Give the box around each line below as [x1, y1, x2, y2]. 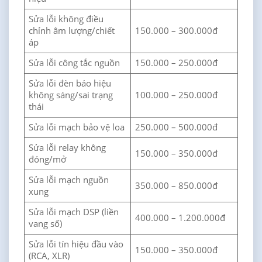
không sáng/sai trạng [29, 88, 113, 101]
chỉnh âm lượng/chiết [29, 24, 115, 37]
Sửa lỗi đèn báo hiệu [29, 77, 112, 89]
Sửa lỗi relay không [29, 141, 106, 154]
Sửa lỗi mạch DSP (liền [29, 205, 119, 218]
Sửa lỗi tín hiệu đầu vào [29, 237, 124, 250]
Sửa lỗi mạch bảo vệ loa [29, 120, 125, 133]
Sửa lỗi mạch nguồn [29, 173, 109, 186]
